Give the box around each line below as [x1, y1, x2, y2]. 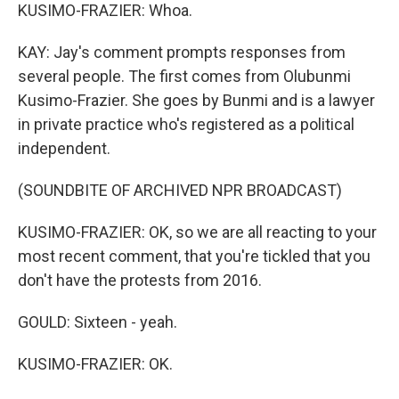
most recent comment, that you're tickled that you [18, 247, 370, 265]
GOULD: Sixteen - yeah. [18, 313, 177, 331]
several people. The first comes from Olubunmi [18, 67, 351, 85]
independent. [18, 139, 110, 158]
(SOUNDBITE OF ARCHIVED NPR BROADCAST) [18, 181, 342, 199]
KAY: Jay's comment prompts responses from [18, 43, 346, 61]
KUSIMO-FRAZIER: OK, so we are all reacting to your [18, 223, 377, 241]
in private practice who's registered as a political [18, 115, 354, 134]
